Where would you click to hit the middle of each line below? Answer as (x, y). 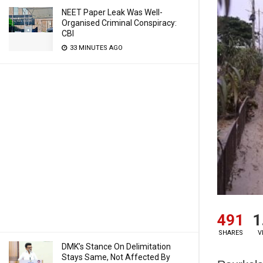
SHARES (230, 232)
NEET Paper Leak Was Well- (112, 12)
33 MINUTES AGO (95, 48)
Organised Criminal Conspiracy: (119, 23)
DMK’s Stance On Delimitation (116, 247)
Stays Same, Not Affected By (116, 257)
